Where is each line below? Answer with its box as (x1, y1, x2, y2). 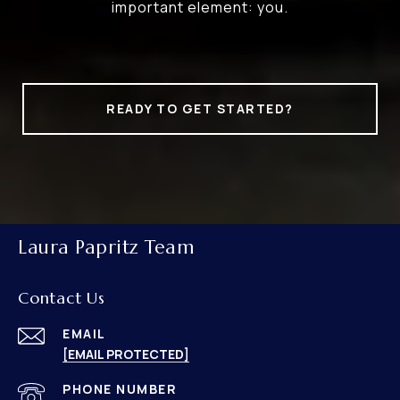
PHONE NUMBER (62, 380, 177, 398)
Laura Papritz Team (18, 236, 194, 260)
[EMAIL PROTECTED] (62, 346, 189, 363)
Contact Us (18, 287, 105, 309)
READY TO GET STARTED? (106, 100, 294, 118)
